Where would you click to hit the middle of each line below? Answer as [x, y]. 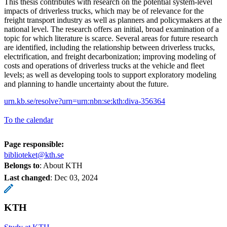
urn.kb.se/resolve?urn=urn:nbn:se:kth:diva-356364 [85, 101]
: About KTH [61, 165]
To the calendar [29, 120]
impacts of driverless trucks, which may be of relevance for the [104, 11]
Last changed [27, 177]
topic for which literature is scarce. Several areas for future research [111, 38]
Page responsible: [34, 144]
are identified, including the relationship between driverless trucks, [109, 47]
